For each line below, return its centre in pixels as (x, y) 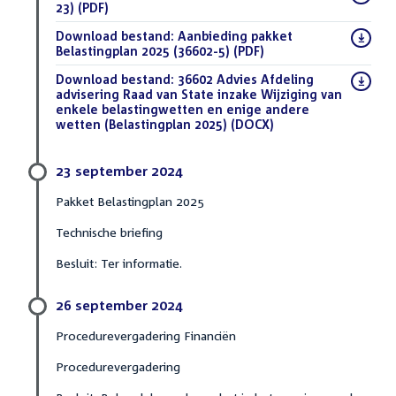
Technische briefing (109, 232)
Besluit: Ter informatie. (119, 263)
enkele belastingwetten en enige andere (183, 109)
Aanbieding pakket (233, 35)
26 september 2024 (119, 305)
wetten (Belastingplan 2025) (143, 124)
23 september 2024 (119, 170)
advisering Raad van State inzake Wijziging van (199, 94)
